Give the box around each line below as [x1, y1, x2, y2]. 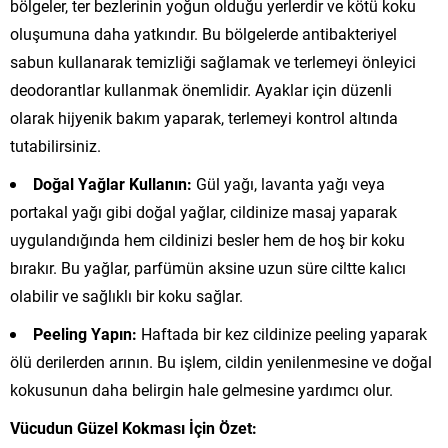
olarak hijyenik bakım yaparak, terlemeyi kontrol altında [10, 107, 398, 129]
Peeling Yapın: [33, 323, 137, 345]
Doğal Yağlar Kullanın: [33, 173, 192, 195]
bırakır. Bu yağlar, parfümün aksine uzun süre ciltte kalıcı [10, 257, 406, 279]
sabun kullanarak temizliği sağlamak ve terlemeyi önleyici [10, 51, 416, 73]
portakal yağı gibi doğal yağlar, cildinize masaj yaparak [10, 201, 397, 223]
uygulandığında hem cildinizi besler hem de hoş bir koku [10, 229, 405, 251]
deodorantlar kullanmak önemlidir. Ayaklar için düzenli [10, 79, 392, 101]
